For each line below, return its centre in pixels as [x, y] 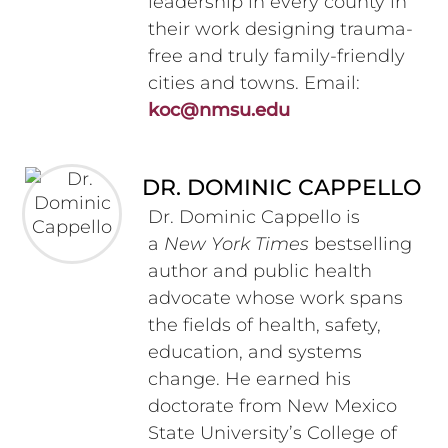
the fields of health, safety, [264, 325]
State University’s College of [272, 433]
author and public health [259, 271]
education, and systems [254, 352]
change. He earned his [249, 379]
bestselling [360, 244]
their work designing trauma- [280, 29]
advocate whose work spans [275, 298]
